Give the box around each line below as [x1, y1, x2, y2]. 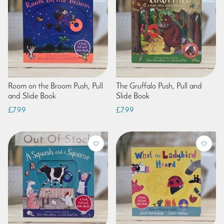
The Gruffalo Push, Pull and [116, 82, 202, 90]
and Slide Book [8, 92, 56, 100]
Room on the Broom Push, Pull [8, 82, 103, 90]
